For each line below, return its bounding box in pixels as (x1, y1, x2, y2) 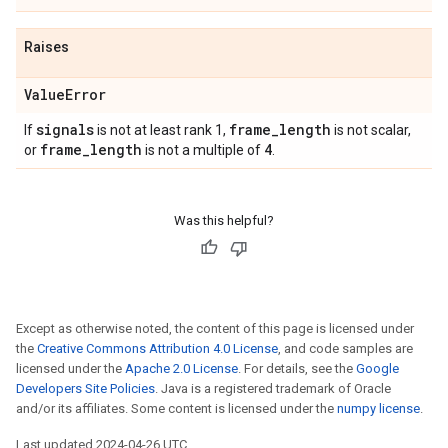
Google (356, 361, 399, 376)
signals (36, 120, 94, 139)
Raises (24, 39, 69, 55)
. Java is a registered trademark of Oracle (155, 381, 391, 396)
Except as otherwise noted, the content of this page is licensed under (16, 321, 414, 336)
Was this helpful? (174, 213, 274, 228)
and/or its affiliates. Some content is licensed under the (16, 401, 337, 416)
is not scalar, (331, 122, 411, 138)
